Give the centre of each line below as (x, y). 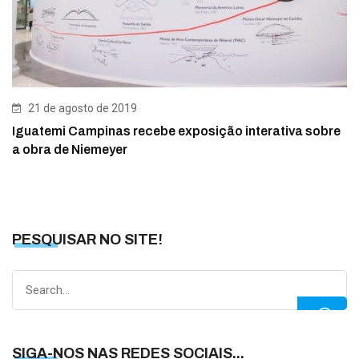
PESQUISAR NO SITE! (87, 239)
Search (30, 279)
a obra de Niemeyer (70, 149)
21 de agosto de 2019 (81, 108)
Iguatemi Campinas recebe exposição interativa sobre (176, 131)
